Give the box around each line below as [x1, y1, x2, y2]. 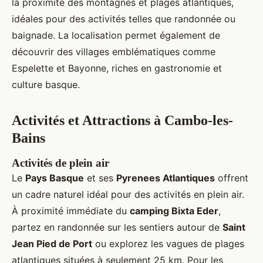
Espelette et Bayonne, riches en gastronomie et [12, 62, 222, 75]
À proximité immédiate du [12, 205, 130, 217]
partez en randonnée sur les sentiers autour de [12, 221, 222, 234]
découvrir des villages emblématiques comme [12, 46, 215, 58]
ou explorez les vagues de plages [92, 238, 244, 250]
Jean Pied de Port [12, 238, 92, 250]
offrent [215, 172, 248, 184]
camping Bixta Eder [130, 205, 218, 217]
